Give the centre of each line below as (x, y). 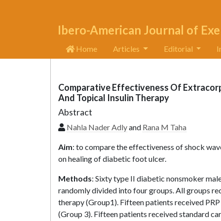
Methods (75, 178)
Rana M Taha (165, 127)
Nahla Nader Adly (97, 127)
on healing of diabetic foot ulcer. (112, 159)
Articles (127, 49)
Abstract (75, 112)
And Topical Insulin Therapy (114, 98)
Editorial (179, 49)
